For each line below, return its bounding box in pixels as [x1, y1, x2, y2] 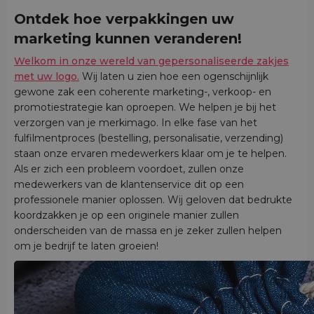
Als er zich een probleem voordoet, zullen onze [14, 163, 244, 176]
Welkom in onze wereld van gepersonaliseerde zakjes [14, 55, 289, 68]
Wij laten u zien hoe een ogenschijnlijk [79, 70, 268, 83]
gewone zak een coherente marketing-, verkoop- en [14, 86, 271, 99]
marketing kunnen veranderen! [14, 29, 242, 47]
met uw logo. [14, 70, 79, 83]
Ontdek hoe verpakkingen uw [14, 10, 234, 27]
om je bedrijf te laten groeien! [14, 240, 158, 253]
